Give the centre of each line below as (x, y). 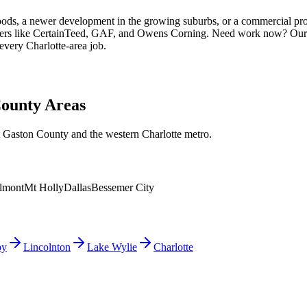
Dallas (77, 187)
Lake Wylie (112, 247)
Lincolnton (47, 247)
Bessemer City (123, 187)
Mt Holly (44, 187)
